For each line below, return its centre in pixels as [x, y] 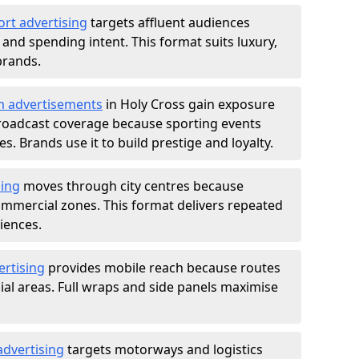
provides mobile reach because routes [163, 268]
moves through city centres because [132, 186]
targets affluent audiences [169, 22]
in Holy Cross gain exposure [189, 104]
